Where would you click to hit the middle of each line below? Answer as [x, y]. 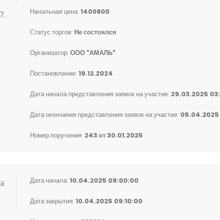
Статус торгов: [52, 32]
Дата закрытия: [53, 201]
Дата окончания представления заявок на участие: [105, 115]
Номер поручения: [57, 135]
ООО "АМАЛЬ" [93, 53]
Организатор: [50, 53]
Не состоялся [95, 32]
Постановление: [54, 73]
